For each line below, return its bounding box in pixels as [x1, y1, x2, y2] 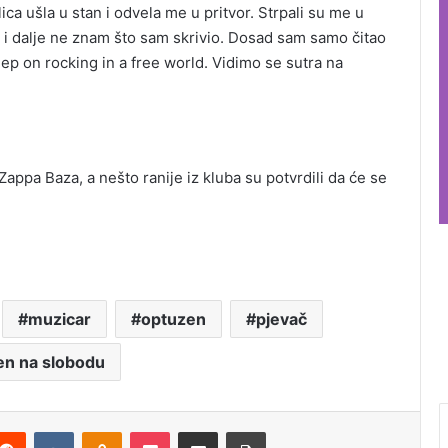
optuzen [140, 309, 206, 330]
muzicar [27, 309, 91, 330]
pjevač [255, 309, 307, 330]
